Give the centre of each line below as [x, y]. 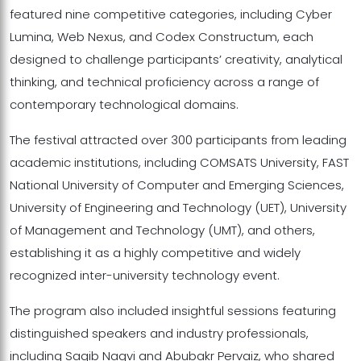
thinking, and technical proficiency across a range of [164, 82]
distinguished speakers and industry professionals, [159, 333]
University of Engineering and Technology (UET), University [178, 207]
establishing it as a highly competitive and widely [155, 253]
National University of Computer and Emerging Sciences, [177, 185]
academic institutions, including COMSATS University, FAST [179, 162]
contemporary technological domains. [124, 104]
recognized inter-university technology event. [145, 275]
